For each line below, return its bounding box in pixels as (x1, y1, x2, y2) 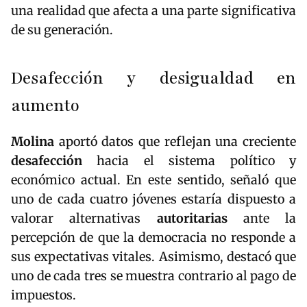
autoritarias (156, 210, 228, 226)
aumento (11, 94, 79, 117)
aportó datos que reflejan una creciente (54, 133, 296, 149)
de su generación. (11, 21, 113, 38)
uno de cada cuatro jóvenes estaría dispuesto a (11, 191, 296, 207)
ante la (227, 210, 296, 226)
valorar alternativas (11, 210, 157, 226)
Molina (11, 133, 54, 149)
